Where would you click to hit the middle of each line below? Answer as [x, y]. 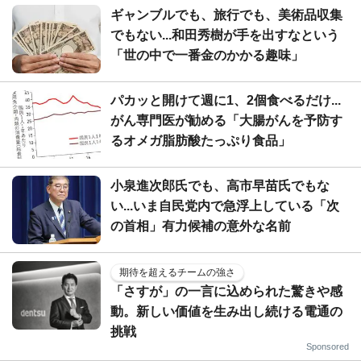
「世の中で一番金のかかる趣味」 [207, 55]
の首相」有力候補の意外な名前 [201, 226]
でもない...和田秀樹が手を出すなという [225, 35]
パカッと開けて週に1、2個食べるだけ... [226, 100]
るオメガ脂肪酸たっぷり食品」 [201, 140]
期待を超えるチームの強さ [177, 272]
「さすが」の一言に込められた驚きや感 [226, 291]
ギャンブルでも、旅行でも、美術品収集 [226, 15]
